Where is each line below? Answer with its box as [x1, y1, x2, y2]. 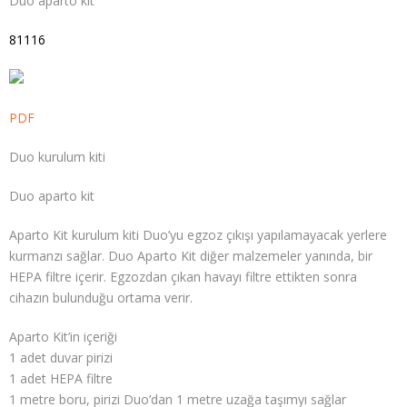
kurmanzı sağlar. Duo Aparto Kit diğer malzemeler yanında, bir [9, 246, 372, 264]
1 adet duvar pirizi [9, 348, 113, 366]
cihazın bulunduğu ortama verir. [9, 288, 193, 306]
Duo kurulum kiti [9, 147, 105, 165]
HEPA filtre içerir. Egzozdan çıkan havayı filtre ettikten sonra [9, 267, 357, 285]
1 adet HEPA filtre [9, 369, 113, 387]
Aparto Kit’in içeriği [9, 327, 117, 345]
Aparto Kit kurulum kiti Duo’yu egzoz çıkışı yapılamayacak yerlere [9, 225, 387, 243]
